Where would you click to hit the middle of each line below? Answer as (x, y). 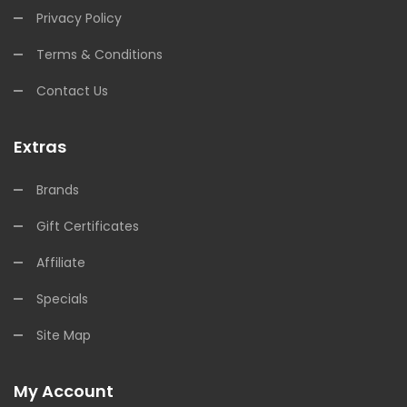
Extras (40, 147)
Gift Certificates (88, 226)
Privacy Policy (79, 18)
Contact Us (72, 91)
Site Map (64, 335)
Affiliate (61, 263)
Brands (58, 190)
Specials (62, 299)
